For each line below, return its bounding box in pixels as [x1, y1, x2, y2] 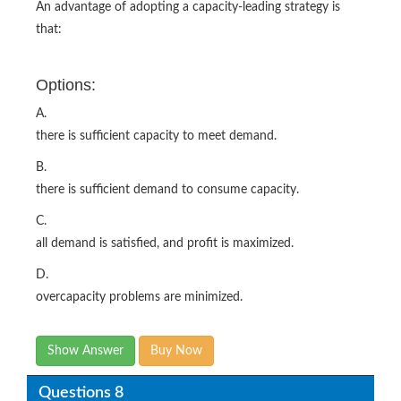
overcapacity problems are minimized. [36, 290, 243, 303]
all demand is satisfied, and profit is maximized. [36, 236, 294, 250]
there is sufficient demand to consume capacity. [36, 183, 299, 196]
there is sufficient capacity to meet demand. [36, 129, 277, 142]
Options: [36, 75, 96, 94]
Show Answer [47, 344, 124, 357]
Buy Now [150, 344, 202, 357]
